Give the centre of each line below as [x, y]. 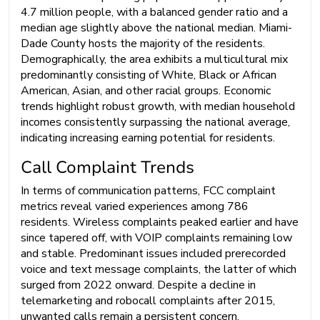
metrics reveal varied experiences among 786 [135, 206]
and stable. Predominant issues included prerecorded [153, 253]
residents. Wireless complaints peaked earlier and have [160, 222]
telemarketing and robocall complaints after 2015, [148, 300]
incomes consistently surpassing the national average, [155, 122]
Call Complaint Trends [107, 167]
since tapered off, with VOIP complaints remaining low [156, 237]
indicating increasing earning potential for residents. [148, 137]
